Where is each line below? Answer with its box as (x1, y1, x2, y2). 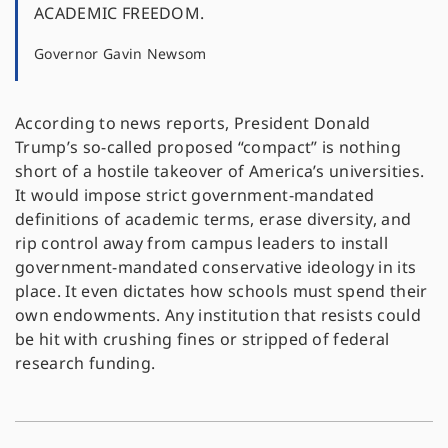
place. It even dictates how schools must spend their (15, 280, 428, 303)
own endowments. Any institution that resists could (15, 304, 422, 327)
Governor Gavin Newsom (34, 44, 207, 64)
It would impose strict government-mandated (15, 184, 375, 207)
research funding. (15, 352, 156, 375)
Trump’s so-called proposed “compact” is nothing (15, 136, 402, 159)
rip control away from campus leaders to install (15, 232, 389, 255)
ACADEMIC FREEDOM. (34, 2, 205, 25)
